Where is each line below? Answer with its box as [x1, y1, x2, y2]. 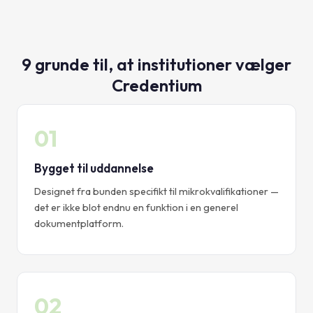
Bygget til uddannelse [34, 161, 154, 176]
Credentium [111, 75, 202, 96]
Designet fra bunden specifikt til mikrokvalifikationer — [34, 185, 279, 198]
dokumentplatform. [34, 217, 124, 231]
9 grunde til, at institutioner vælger [22, 54, 291, 75]
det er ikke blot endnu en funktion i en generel [34, 201, 238, 214]
